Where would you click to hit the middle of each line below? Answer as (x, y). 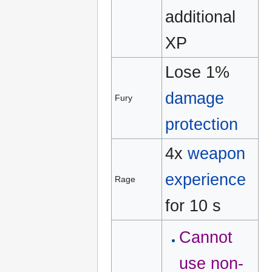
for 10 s (193, 205)
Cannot (206, 237)
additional (201, 16)
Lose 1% (198, 72)
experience (206, 179)
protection (202, 124)
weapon (217, 153)
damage (195, 98)
